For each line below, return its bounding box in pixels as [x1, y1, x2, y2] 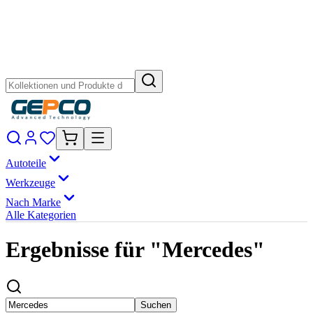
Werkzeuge [6, 177, 55, 189]
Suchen [140, 299, 171, 310]
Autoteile [6, 157, 46, 169]
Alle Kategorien [6, 209, 76, 221]
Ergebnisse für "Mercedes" [6, 237, 265, 263]
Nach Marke [6, 196, 61, 208]
